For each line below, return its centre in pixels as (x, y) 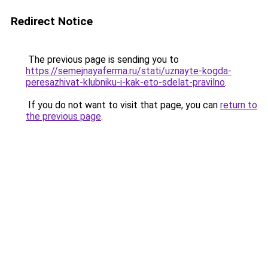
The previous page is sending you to (102, 60)
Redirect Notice (52, 21)
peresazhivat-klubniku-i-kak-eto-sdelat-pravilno (125, 82)
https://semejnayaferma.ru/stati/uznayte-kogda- (129, 71)
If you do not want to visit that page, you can (123, 105)
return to (239, 105)
